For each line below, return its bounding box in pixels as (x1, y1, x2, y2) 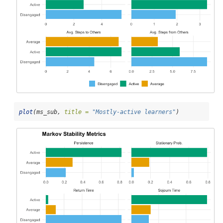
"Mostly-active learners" (92, 109, 176, 116)
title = (64, 109, 89, 116)
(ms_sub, (33, 109, 64, 116)
